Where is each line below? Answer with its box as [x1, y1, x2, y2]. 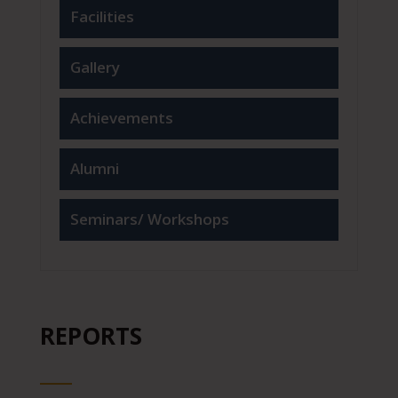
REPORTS [39, 320, 142, 353]
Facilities [69, 6, 134, 28]
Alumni [69, 158, 119, 179]
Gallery [69, 57, 120, 78]
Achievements [69, 107, 173, 129]
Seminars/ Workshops [69, 209, 229, 230]
